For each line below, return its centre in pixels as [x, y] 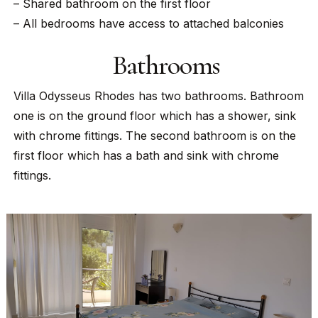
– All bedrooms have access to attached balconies [148, 23]
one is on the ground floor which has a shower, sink [154, 115]
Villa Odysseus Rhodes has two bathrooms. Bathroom [158, 95]
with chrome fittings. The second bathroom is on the [154, 135]
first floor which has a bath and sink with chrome [146, 155]
